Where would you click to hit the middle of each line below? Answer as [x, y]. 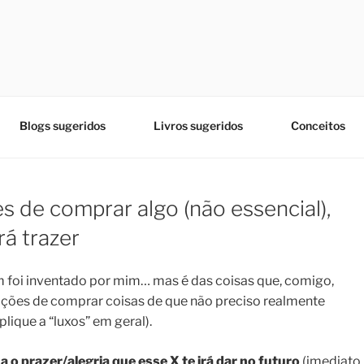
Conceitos [318, 125]
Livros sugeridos [199, 125]
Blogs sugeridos [63, 125]
